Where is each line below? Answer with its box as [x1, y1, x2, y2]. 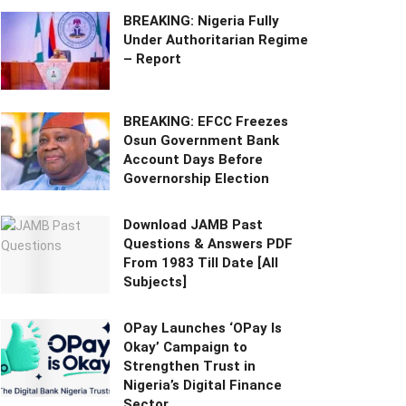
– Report [123, 51, 181, 68]
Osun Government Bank [123, 132, 279, 150]
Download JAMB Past [123, 217, 263, 234]
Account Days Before [123, 151, 263, 169]
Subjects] [123, 274, 187, 291]
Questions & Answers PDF [123, 236, 293, 253]
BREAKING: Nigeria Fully [123, 13, 279, 30]
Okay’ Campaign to [123, 339, 247, 356]
